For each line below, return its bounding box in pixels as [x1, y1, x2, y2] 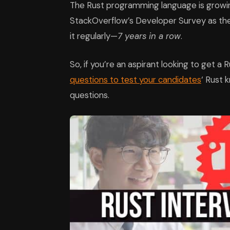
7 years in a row [118, 30, 181, 42]
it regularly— [70, 30, 118, 42]
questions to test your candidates [70, 74, 201, 86]
